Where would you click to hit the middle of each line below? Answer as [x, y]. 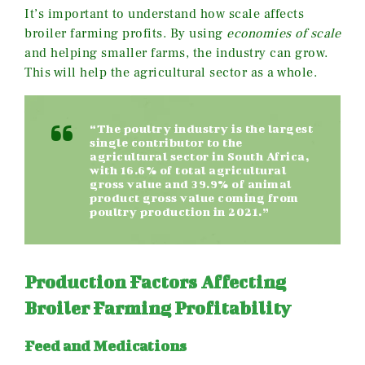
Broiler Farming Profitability [158, 307]
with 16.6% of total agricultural [188, 169]
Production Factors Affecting [155, 281]
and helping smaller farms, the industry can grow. [176, 53]
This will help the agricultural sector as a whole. [171, 72]
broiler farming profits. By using [125, 33]
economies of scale [284, 33]
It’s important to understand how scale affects [164, 13]
